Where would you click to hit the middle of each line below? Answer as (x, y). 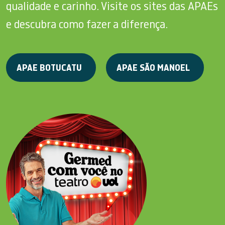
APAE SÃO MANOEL (153, 68)
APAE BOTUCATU (49, 68)
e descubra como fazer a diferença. (87, 24)
